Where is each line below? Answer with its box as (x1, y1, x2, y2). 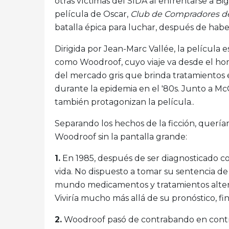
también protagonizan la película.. (55, 97, 194, 107)
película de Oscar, (55, 9, 130, 19)
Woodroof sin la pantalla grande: (55, 132, 187, 142)
